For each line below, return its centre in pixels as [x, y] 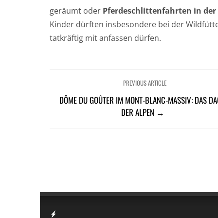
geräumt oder [76, 11]
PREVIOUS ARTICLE [145, 83]
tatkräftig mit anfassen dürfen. [105, 38]
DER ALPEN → [143, 112]
